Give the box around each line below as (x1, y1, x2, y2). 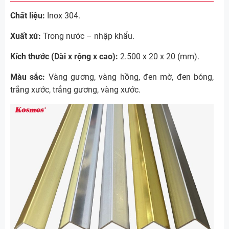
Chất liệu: (10, 10, 45, 20)
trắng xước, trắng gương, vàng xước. (10, 84, 141, 95)
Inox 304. (45, 10, 80, 20)
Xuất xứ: (10, 31, 41, 41)
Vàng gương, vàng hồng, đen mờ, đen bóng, (45, 72, 214, 82)
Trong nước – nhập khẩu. (41, 31, 134, 41)
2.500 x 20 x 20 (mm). (118, 51, 199, 61)
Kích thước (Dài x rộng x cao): (10, 51, 118, 61)
